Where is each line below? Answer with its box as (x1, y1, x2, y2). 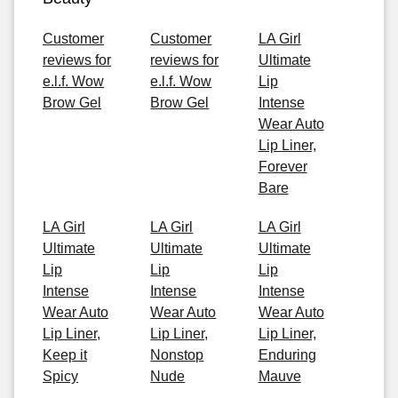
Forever (258, 159, 307, 174)
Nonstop (150, 347, 204, 362)
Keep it (43, 347, 87, 362)
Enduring (258, 347, 316, 362)
